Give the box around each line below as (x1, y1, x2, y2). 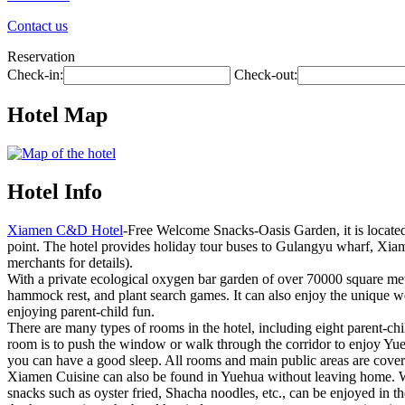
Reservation (7, 49, 75, 64)
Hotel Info (7, 179, 102, 203)
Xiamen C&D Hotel (7, 221, 123, 238)
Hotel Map (7, 102, 108, 127)
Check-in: (7, 67, 63, 82)
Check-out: (234, 67, 297, 82)
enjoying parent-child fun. (7, 303, 155, 319)
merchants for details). (7, 254, 133, 270)
